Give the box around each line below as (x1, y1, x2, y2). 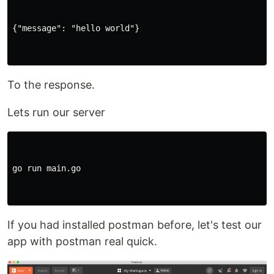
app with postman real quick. (7, 235, 157, 248)
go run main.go (12, 163, 81, 173)
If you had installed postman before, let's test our (7, 218, 262, 231)
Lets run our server (7, 106, 105, 119)
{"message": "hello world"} (12, 23, 139, 33)
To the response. (7, 78, 95, 91)
